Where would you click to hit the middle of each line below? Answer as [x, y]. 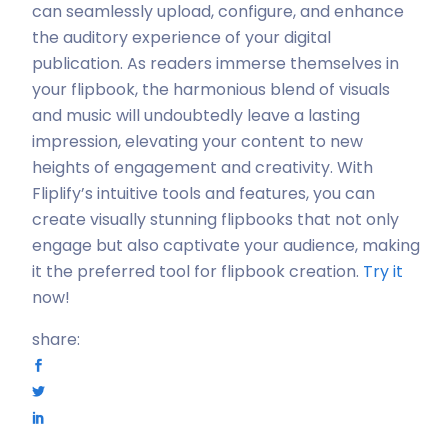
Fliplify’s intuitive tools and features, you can [203, 194]
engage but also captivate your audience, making [226, 246]
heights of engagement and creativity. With [202, 168]
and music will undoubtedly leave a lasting [196, 116]
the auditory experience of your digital [181, 38]
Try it [383, 272]
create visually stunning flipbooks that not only [215, 220]
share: [56, 340]
